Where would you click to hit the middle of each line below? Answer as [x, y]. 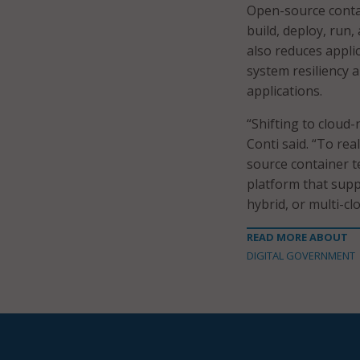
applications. [284, 91]
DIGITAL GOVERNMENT [301, 256]
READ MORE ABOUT [297, 237]
